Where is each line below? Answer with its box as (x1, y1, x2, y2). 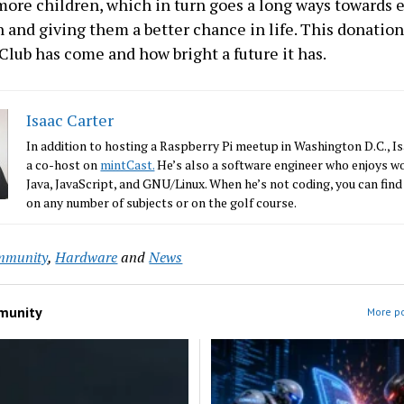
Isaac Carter (26, 109, 115, 131)
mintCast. (100, 156, 155, 173)
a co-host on (26, 156, 101, 173)
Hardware (55, 247, 118, 267)
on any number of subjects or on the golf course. (26, 194, 298, 211)
